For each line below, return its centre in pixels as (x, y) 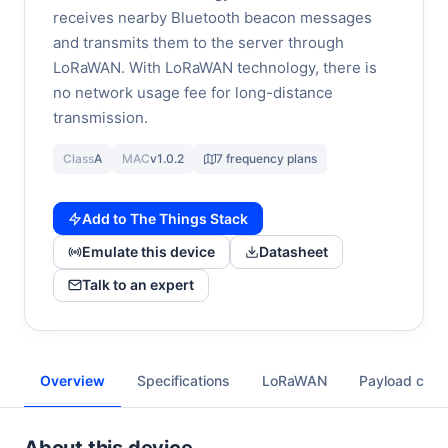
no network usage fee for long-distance (193, 92)
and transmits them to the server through (198, 42)
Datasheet (293, 252)
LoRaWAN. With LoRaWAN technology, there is (215, 67)
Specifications (183, 381)
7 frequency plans (266, 158)
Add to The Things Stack (165, 218)
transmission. (100, 117)
